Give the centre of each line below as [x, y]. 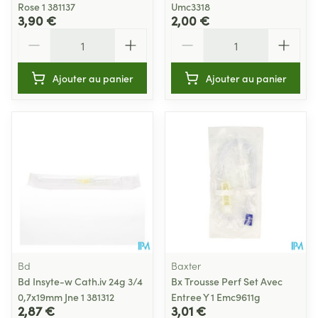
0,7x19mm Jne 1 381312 [66, 297]
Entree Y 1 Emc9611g [216, 297]
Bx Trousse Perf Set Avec [227, 281]
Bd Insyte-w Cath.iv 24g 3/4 [80, 281]
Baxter [186, 265]
